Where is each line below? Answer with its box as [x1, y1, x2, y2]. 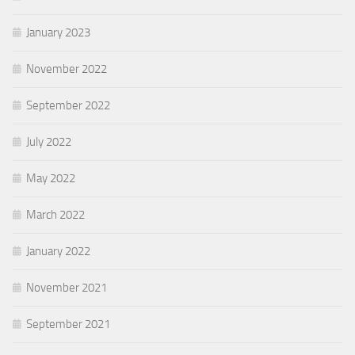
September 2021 [26, 317, 110, 332]
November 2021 [26, 281, 107, 296]
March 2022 [26, 208, 85, 223]
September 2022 [26, 98, 110, 113]
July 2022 [26, 135, 71, 150]
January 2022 [26, 244, 90, 259]
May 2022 [26, 171, 75, 186]
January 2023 [26, 25, 90, 40]
